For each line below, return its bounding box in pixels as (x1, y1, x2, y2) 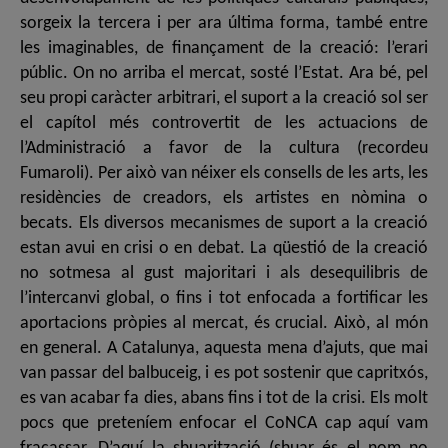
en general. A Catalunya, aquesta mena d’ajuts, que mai (20, 339, 428, 358)
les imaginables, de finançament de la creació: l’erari (20, 39, 428, 58)
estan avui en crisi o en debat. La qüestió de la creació (20, 239, 428, 258)
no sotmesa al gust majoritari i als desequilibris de (20, 264, 428, 283)
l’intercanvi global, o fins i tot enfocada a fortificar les (20, 289, 428, 308)
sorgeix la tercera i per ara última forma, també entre (20, 14, 428, 33)
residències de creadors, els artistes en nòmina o (20, 189, 428, 208)
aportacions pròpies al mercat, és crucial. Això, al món (20, 314, 428, 333)
